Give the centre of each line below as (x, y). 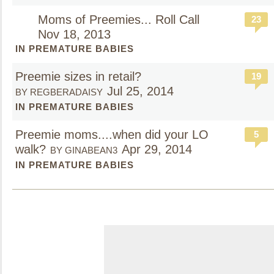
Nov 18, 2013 (74, 34)
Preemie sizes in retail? (78, 76)
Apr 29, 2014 (157, 149)
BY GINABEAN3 (84, 150)
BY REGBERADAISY (59, 92)
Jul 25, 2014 (140, 91)
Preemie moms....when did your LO (112, 135)
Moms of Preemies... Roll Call (120, 20)
